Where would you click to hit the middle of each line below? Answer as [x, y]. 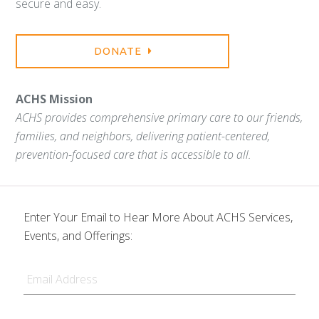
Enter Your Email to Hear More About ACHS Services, [158, 217]
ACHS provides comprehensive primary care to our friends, [159, 117]
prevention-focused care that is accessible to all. [134, 154]
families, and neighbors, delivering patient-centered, [143, 136]
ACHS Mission [54, 99]
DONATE [119, 51]
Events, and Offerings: [78, 235]
